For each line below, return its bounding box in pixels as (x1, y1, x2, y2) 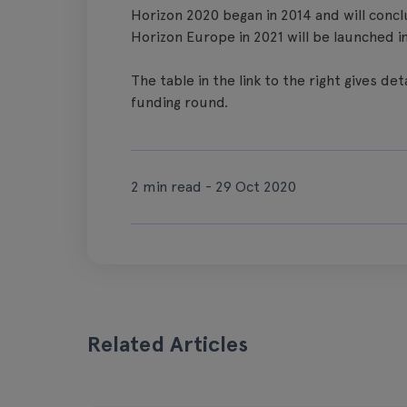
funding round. (131, 94, 228, 111)
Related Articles (87, 331, 248, 357)
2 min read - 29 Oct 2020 (131, 178, 296, 195)
